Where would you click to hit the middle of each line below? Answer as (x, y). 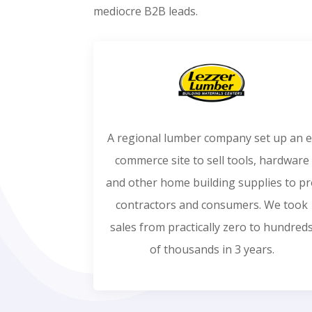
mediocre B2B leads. (146, 11)
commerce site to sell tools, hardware (212, 161)
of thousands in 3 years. (212, 250)
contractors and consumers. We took (212, 205)
